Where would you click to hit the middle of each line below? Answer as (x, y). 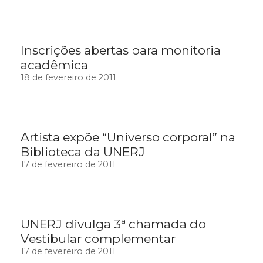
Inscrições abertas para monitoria (121, 50)
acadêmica (54, 65)
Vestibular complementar (98, 239)
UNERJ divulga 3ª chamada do (113, 224)
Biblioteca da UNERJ (83, 152)
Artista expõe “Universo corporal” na (128, 137)
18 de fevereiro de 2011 (68, 78)
